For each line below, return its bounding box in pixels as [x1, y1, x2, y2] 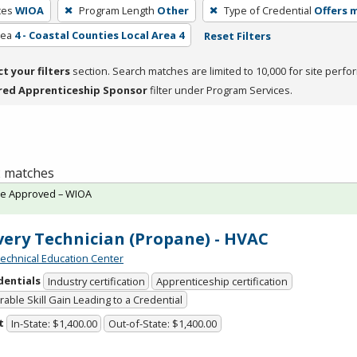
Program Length [78, 2, 155, 18]
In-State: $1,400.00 [10, 316, 97, 331]
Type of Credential [223, 2, 312, 18]
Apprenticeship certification [156, 274, 288, 289]
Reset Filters [203, 28, 271, 43]
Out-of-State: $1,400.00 [108, 316, 218, 331]
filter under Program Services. [147, 82, 292, 97]
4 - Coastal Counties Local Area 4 [14, 27, 184, 42]
